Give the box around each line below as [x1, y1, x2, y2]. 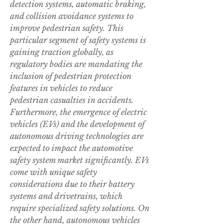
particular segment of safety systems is [10, 35, 146, 45]
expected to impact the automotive [10, 143, 133, 153]
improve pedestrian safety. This [10, 23, 123, 33]
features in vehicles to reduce [10, 83, 112, 93]
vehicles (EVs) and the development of [10, 119, 144, 129]
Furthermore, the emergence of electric [10, 107, 147, 117]
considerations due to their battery [10, 179, 134, 189]
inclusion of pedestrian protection [10, 71, 131, 81]
